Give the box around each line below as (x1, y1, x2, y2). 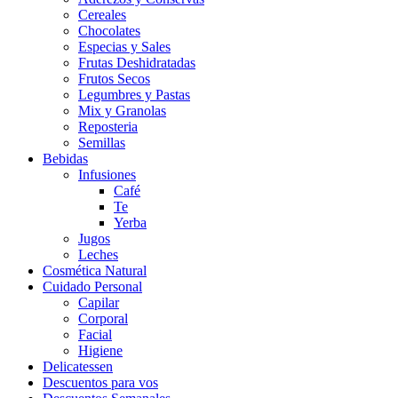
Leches (78, 246, 118, 262)
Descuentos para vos (43, 374, 158, 390)
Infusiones (78, 166, 136, 182)
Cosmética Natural (43, 262, 147, 278)
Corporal (78, 310, 128, 326)
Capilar (78, 294, 119, 310)
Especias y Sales (78, 38, 171, 54)
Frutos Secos (78, 70, 150, 86)
